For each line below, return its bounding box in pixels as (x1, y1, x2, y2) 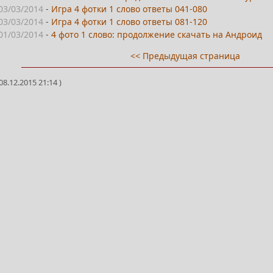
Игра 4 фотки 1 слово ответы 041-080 (51, 2, 208, 15)
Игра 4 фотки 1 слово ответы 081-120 (51, 15, 208, 27)
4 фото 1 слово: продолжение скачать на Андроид (51, 28, 263, 40)
